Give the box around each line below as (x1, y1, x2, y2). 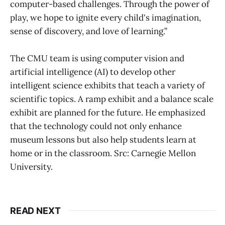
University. (10, 161, 53, 172)
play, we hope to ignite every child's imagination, (10, 12, 201, 23)
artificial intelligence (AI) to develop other (10, 66, 175, 77)
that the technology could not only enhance (10, 120, 182, 132)
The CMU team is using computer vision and (10, 52, 184, 64)
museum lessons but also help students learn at (10, 134, 196, 145)
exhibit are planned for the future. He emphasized (10, 106, 205, 118)
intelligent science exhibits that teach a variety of (10, 79, 205, 91)
